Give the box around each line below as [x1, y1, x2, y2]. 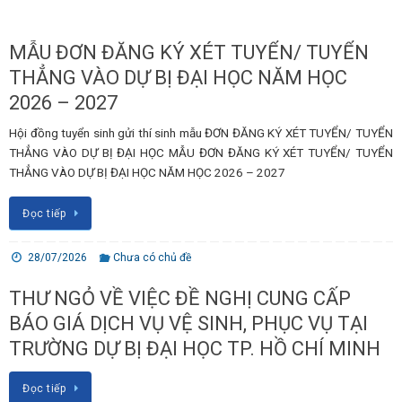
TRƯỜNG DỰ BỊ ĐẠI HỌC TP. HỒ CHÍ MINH [9, 337, 380, 361]
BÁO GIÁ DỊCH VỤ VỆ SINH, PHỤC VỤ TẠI [9, 312, 368, 336]
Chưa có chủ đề [113, 251, 192, 265]
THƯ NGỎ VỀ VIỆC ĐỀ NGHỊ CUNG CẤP [9, 287, 351, 310]
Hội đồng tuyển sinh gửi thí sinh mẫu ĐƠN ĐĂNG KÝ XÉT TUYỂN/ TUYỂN [9, 125, 393, 140]
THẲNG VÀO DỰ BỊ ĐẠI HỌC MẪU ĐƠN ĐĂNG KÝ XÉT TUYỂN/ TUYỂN [9, 144, 393, 160]
